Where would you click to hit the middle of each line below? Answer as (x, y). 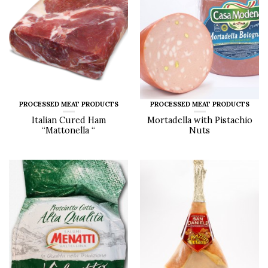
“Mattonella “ (68, 131)
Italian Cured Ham (68, 121)
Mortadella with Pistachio (200, 121)
